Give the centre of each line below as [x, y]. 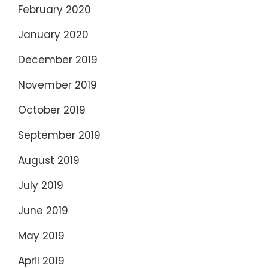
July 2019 [41, 185]
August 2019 [49, 160]
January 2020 [53, 35]
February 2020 [54, 10]
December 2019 [58, 60]
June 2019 [43, 211]
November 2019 [57, 85]
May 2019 [41, 236]
